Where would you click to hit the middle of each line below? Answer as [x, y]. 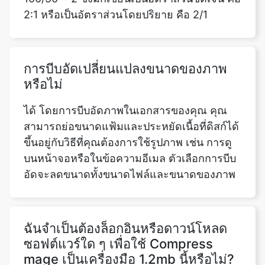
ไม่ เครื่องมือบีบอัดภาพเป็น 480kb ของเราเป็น [129, 250]
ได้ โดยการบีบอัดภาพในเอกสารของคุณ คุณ [125, 75]
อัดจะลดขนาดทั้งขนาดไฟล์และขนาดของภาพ [130, 139]
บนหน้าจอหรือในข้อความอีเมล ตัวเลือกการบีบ [130, 123]
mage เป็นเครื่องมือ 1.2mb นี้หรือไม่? [129, 224]
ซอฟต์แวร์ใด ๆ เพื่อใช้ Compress [118, 209]
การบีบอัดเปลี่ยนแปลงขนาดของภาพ [125, 33]
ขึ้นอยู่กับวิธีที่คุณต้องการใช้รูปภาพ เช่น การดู [128, 107]
